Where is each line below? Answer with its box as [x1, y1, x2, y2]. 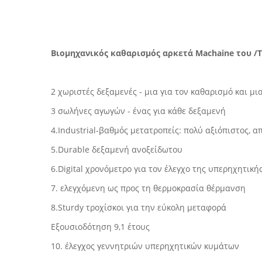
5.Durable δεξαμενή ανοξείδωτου [51, 144, 182, 155]
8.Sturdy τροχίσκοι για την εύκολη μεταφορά [51, 202, 226, 213]
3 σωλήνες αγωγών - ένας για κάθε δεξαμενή [51, 105, 226, 116]
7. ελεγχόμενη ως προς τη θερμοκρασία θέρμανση [51, 182, 246, 194]
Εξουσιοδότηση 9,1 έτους [51, 221, 150, 232]
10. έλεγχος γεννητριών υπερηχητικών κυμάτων [51, 240, 239, 251]
